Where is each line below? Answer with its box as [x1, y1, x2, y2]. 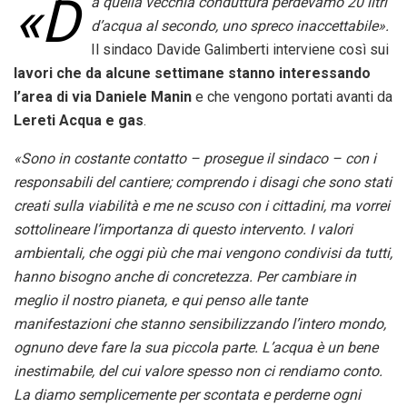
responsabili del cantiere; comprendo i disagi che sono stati [14, 174, 392, 192]
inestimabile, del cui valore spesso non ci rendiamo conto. [14, 362, 382, 381]
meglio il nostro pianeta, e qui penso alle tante [14, 292, 307, 310]
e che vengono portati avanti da [192, 88, 392, 106]
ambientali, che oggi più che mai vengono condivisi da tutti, [14, 244, 392, 263]
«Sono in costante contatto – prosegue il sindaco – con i [14, 150, 376, 168]
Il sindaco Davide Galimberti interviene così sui [90, 41, 389, 59]
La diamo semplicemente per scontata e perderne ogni [14, 386, 361, 404]
